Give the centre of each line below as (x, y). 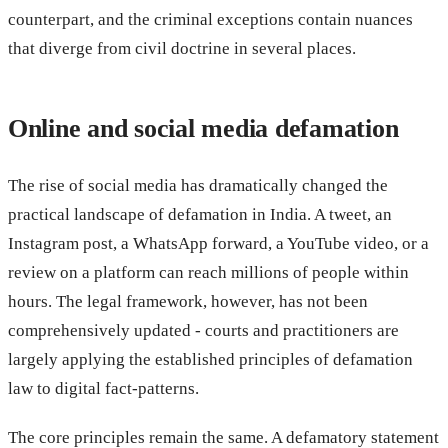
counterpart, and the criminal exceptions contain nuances (210, 19)
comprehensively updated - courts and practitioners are (203, 330)
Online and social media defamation (203, 128)
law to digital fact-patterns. (103, 388)
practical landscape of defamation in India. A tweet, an (200, 214)
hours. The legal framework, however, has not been (188, 301)
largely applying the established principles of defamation (210, 359)
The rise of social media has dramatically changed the (198, 185)
